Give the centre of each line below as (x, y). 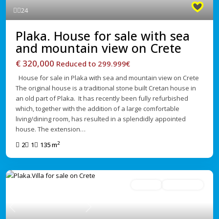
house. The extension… (51, 129)
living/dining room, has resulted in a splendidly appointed (101, 119)
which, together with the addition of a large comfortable (98, 109)
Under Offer (183, 185)
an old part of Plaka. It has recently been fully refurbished (102, 99)
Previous (25, 211)
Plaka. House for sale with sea (103, 36)
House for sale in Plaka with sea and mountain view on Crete (107, 78)
